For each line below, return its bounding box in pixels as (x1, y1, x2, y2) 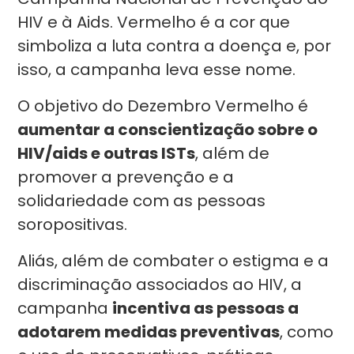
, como (280, 321, 334, 343)
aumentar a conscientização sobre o (17, 119, 318, 141)
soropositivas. (17, 213, 132, 235)
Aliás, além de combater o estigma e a (17, 250, 330, 272)
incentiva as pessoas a (112, 297, 299, 319)
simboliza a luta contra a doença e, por (17, 35, 332, 57)
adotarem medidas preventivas (17, 321, 281, 343)
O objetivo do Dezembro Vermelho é (17, 95, 309, 117)
